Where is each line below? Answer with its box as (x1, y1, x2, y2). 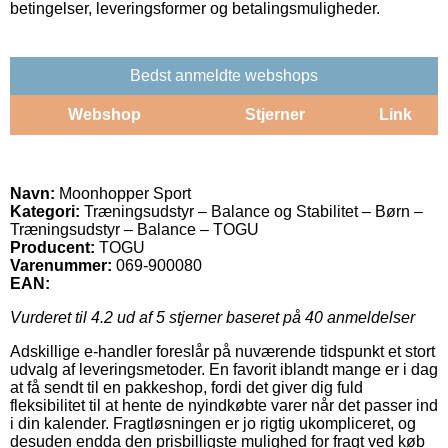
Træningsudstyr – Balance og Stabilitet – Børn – (80, 202, 423, 220)
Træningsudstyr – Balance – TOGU (10, 220, 259, 238)
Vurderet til (10, 308, 91, 326)
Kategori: (10, 202, 80, 220)
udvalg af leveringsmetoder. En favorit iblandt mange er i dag (10, 360, 438, 378)
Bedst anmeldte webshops (130, 66, 318, 84)
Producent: (10, 238, 95, 256)
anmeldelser (323, 308, 415, 326)
